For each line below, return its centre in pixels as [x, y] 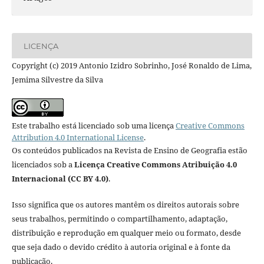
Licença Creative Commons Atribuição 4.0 [155, 165]
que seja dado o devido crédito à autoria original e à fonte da [121, 247]
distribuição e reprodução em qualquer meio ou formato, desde [126, 233]
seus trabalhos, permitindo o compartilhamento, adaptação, [119, 219]
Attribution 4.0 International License [77, 138]
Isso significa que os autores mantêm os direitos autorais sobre [125, 205]
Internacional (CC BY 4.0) [60, 179]
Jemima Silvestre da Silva [57, 80]
